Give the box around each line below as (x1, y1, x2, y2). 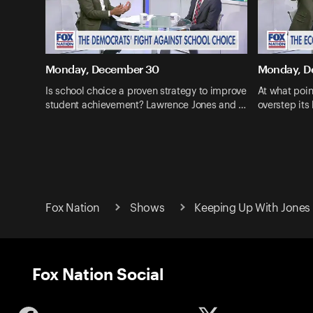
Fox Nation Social (32, 263, 163, 283)
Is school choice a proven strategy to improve (45, 86, 247, 96)
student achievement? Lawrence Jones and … (45, 100, 246, 110)
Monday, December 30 (45, 62, 159, 76)
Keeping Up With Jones (194, 202, 310, 214)
